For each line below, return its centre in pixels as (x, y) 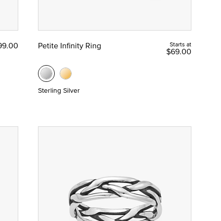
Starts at (180, 44)
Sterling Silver (59, 91)
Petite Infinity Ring (69, 46)
